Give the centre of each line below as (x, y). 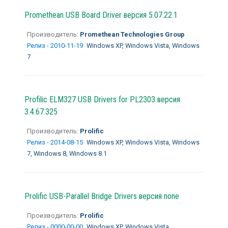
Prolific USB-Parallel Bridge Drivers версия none (102, 196)
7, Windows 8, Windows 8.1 (67, 153)
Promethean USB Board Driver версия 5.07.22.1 (101, 15)
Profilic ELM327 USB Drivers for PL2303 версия (102, 99)
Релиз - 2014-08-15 (55, 142)
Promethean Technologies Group (131, 34)
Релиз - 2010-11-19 (55, 45)
